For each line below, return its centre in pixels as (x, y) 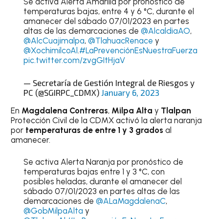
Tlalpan (176, 110)
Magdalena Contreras (65, 110)
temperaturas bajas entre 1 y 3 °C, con (94, 172)
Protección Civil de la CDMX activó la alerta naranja (107, 120)
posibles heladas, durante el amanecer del (102, 181)
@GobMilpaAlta (53, 211)
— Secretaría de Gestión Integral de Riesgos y (109, 82)
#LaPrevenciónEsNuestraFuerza (138, 50)
